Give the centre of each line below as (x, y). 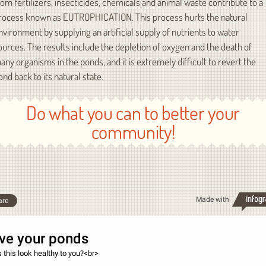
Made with (213, 199)
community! (133, 131)
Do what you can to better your (133, 112)
